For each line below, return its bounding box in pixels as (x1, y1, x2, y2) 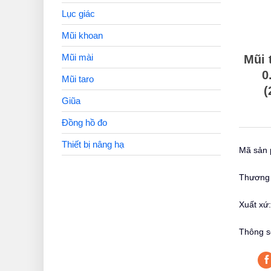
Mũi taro (62, 74, 94, 85)
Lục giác (62, 8, 95, 19)
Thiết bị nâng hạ (62, 139, 124, 150)
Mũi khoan (62, 30, 103, 41)
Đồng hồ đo (62, 117, 107, 128)
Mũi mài (62, 52, 93, 63)
